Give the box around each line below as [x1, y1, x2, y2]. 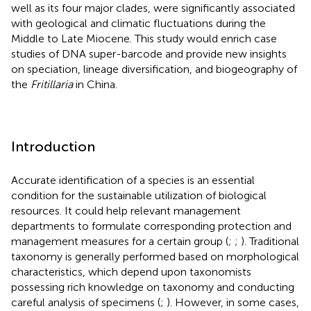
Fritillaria [31, 77, 73, 91]
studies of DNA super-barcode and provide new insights [11, 47, 287, 60]
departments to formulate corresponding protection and [11, 219, 292, 233]
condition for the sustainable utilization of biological [11, 188, 267, 202]
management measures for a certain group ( [11, 234, 228, 248]
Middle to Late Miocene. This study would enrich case [11, 31, 277, 45]
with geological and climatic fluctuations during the [11, 16, 266, 30]
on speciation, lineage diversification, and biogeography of [11, 62, 297, 76]
